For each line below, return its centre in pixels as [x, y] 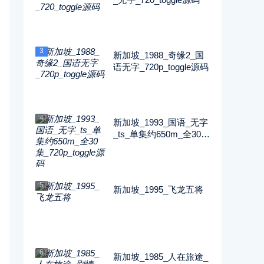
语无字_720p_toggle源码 [161, 67]
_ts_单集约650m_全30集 [161, 134]
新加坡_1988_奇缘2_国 [159, 55]
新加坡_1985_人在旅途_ [161, 257]
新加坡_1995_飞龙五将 [158, 189]
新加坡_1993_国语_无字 [161, 122]
